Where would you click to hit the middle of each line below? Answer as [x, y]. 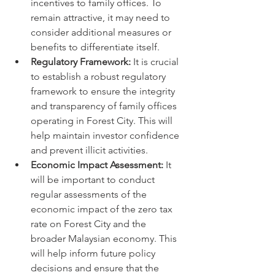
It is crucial [156, 62]
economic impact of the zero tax [103, 209]
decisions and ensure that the [96, 268]
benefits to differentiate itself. [95, 47]
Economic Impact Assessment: [97, 165]
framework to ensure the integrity [104, 91]
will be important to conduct [94, 180]
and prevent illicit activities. [89, 150]
